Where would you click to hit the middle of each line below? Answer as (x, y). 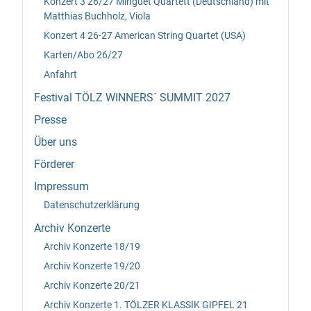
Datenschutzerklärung (92, 204)
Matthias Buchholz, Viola (97, 16)
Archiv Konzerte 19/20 (92, 266)
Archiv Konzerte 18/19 (92, 246)
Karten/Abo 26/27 (83, 54)
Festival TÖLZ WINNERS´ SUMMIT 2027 (132, 98)
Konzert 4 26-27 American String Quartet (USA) (145, 35)
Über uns (56, 142)
